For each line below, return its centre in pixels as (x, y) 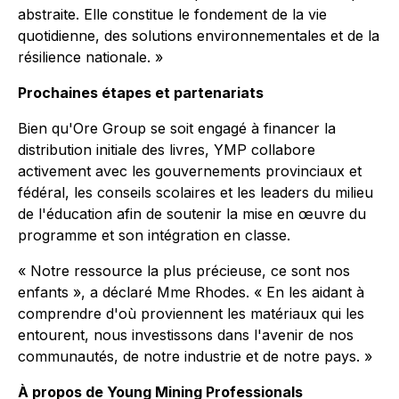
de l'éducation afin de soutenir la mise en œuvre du (192, 214)
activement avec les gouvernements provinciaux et (190, 171)
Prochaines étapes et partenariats (141, 93)
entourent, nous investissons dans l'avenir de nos (186, 335)
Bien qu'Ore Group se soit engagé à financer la (177, 128)
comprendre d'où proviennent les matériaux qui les (191, 313)
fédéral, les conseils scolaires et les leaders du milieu (195, 192)
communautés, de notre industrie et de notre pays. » (195, 356)
